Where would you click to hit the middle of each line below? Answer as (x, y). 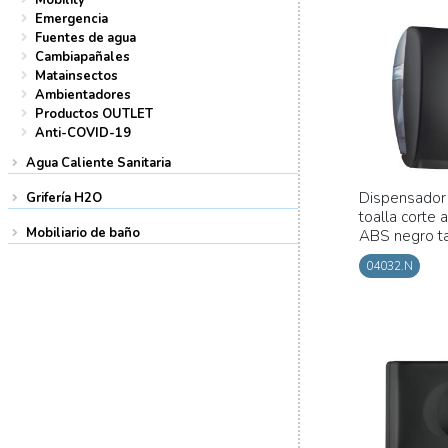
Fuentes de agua (85, 37)
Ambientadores (83, 94)
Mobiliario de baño (83, 232)
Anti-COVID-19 (83, 132)
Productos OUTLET (94, 113)
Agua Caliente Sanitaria (99, 162)
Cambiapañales (82, 56)
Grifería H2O (64, 197)
